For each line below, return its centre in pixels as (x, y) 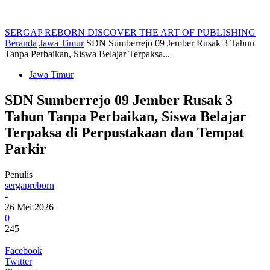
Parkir (26, 149)
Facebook (24, 250)
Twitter (18, 261)
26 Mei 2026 (29, 207)
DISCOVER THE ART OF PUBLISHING (171, 32)
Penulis (19, 174)
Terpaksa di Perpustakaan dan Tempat (124, 132)
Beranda (21, 43)
